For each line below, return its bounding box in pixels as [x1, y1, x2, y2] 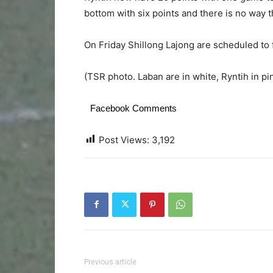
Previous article [84, 257, 136, 266]
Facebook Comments [90, 102, 177, 113]
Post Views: [99, 133, 149, 146]
